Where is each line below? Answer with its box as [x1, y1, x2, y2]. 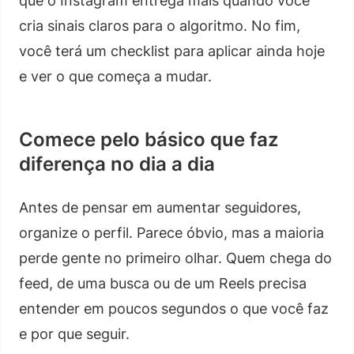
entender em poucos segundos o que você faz [19, 299, 329, 317]
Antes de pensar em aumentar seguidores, [19, 198, 301, 216]
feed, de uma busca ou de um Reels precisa [19, 274, 307, 292]
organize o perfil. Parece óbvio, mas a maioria [19, 224, 324, 241]
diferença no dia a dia [19, 152, 215, 175]
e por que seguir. [19, 325, 130, 342]
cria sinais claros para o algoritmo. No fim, [19, 17, 300, 34]
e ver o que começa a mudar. [19, 67, 212, 85]
